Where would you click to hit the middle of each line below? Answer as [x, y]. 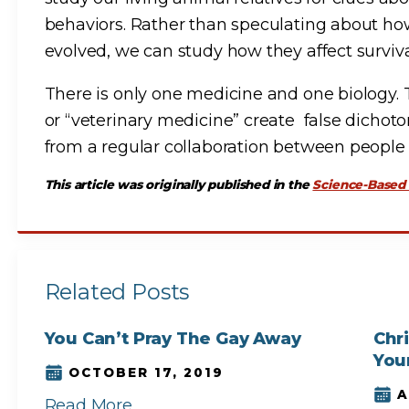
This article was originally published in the [178, 185]
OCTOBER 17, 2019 [146, 372]
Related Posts [117, 292]
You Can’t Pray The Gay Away [173, 338]
